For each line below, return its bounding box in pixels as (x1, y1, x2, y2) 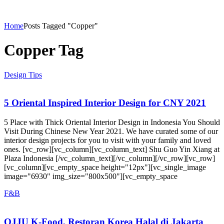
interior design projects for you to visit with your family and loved (4, 136, 211, 145)
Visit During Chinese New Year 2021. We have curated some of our (4, 127, 218, 136)
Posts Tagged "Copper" (23, 21, 98, 30)
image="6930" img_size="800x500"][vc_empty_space (4, 172, 177, 181)
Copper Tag (4, 41, 83, 59)
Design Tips (4, 70, 42, 79)
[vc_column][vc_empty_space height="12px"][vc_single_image (4, 163, 206, 172)
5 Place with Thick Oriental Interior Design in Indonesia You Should (4, 118, 220, 127)
